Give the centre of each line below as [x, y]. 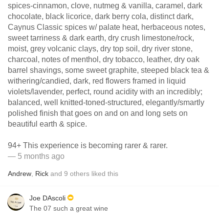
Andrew [20, 174]
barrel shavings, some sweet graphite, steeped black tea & [109, 70]
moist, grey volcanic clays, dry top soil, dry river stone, [100, 49]
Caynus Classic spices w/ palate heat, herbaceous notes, [107, 27]
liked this [104, 174]
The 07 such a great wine [69, 208]
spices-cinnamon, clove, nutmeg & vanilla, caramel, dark [105, 6]
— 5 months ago [36, 156]
